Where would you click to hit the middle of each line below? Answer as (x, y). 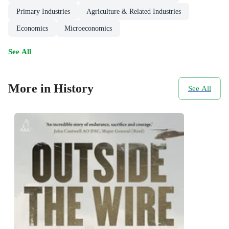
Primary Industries (43, 12)
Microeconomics (88, 29)
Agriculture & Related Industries (134, 12)
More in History (51, 88)
